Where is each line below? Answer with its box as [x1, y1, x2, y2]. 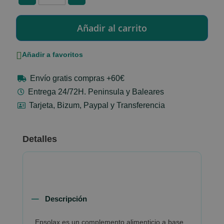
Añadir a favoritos [22, 50, 83, 58]
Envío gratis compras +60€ [30, 74, 125, 82]
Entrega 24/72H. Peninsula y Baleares [28, 87, 164, 96]
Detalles [22, 134, 59, 144]
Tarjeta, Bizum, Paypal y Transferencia [29, 101, 165, 109]
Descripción [45, 194, 87, 203]
